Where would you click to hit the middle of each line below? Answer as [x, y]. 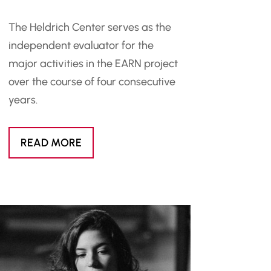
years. [23, 100]
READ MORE [51, 142]
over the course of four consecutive [92, 81]
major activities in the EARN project [93, 63]
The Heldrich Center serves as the [90, 27]
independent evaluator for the [81, 45]
